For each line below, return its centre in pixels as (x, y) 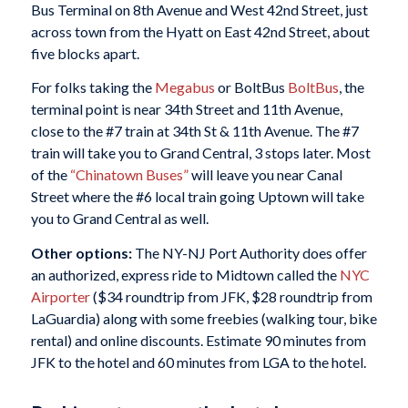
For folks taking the (92, 87)
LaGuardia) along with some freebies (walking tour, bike (204, 318)
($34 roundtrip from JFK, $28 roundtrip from (231, 296)
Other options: (81, 252)
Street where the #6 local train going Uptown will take (197, 197)
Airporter (60, 296)
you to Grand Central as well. (119, 219)
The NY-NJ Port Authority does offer (249, 252)
